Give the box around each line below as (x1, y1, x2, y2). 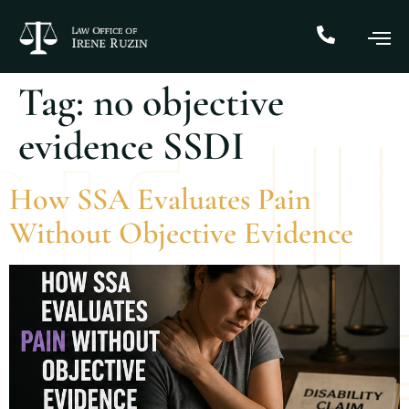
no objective (93, 77, 284, 127)
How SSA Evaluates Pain (9, 180, 311, 218)
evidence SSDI (18, 121, 245, 171)
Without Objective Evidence (9, 214, 353, 252)
